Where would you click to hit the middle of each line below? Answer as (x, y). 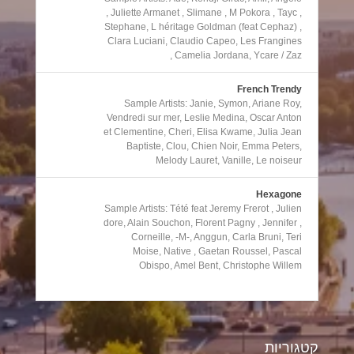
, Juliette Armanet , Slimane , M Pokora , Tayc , (204, 13)
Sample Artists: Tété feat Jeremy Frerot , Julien (203, 209)
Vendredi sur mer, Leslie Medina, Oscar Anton (205, 118)
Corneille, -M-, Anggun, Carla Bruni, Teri (217, 237)
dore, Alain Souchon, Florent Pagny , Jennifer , (203, 223)
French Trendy (270, 90)
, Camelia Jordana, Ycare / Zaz (236, 56)
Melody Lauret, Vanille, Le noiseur (229, 161)
